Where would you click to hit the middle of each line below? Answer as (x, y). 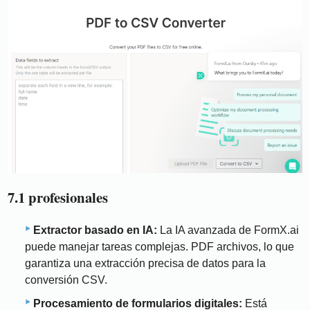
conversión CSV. (66, 280)
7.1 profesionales (58, 197)
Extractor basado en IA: (95, 230)
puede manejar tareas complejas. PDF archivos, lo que (159, 247)
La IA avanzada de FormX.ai (228, 230)
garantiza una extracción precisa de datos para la (145, 264)
